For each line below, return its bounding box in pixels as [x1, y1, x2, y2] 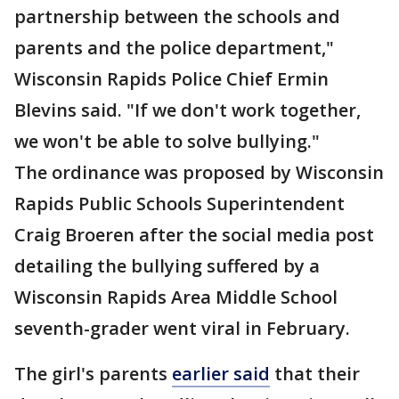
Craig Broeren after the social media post [14, 223, 374, 247]
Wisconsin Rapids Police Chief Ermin [14, 67, 329, 91]
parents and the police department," [14, 36, 334, 60]
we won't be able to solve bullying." [14, 129, 320, 153]
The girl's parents [14, 362, 172, 386]
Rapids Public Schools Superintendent [14, 191, 345, 216]
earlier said [172, 362, 270, 386]
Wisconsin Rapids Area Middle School [14, 285, 338, 309]
